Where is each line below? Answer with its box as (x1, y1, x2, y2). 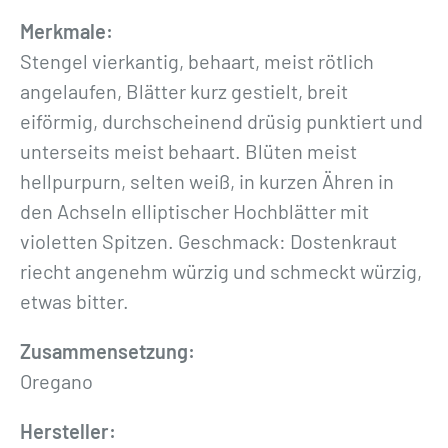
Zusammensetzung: (20, 338, 195, 363)
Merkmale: (20, 18, 113, 43)
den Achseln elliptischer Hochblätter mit (20, 198, 369, 223)
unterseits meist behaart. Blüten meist (20, 138, 357, 163)
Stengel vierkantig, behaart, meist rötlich (20, 48, 374, 73)
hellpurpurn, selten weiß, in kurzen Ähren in (20, 168, 394, 193)
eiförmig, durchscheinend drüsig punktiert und (20, 108, 423, 133)
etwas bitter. (20, 288, 129, 313)
